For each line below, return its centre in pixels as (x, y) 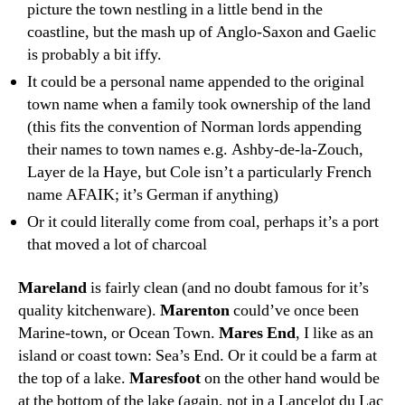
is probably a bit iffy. (94, 55)
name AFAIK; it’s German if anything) (153, 195)
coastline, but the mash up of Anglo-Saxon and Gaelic (202, 32)
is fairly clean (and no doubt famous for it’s (228, 287)
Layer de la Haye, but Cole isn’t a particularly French (199, 172)
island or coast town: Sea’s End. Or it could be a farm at (198, 355)
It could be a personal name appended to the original (196, 82)
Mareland (52, 287)
